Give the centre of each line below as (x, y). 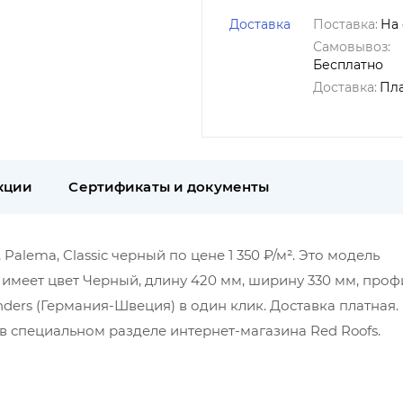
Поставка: (345, 24)
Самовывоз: (352, 47)
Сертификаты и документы (169, 187)
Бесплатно (348, 65)
